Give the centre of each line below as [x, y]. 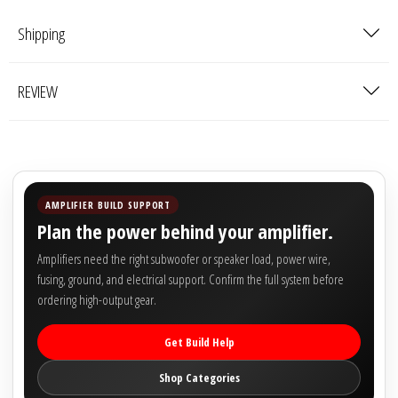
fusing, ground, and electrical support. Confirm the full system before [191, 279]
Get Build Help [199, 342]
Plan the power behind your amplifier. [185, 231]
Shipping [41, 33]
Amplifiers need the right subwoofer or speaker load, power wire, [184, 258]
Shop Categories [199, 377]
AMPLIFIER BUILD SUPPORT [108, 204]
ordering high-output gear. [97, 299]
